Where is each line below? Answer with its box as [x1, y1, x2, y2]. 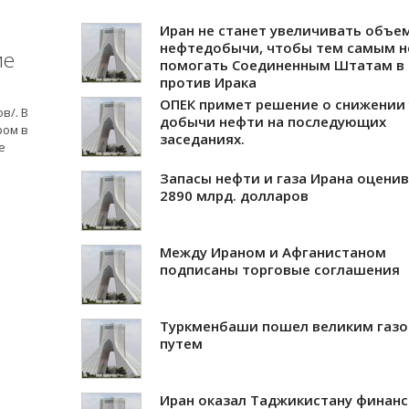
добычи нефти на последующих [160, 111, 386, 131]
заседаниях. [160, 129, 245, 148]
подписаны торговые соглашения [160, 259, 400, 278]
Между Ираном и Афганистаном [160, 242, 386, 261]
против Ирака [160, 72, 257, 91]
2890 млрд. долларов [160, 185, 309, 204]
